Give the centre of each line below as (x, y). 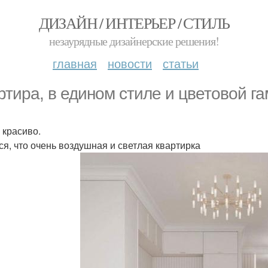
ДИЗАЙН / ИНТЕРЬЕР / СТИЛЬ (134, 23)
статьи (181, 63)
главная (75, 63)
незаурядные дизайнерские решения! (134, 41)
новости (130, 63)
